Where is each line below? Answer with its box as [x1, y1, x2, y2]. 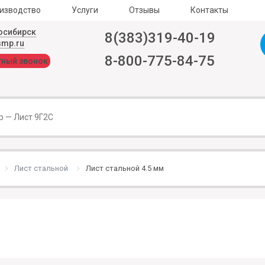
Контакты [190, 5, 228, 15]
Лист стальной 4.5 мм [86, 164, 164, 173]
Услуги [72, 5, 98, 15]
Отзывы [129, 5, 160, 15]
